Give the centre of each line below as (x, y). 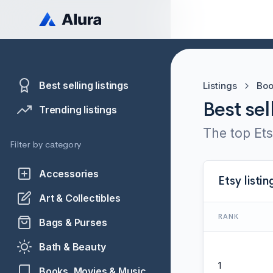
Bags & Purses (73, 222)
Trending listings (78, 109)
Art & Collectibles (80, 198)
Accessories (69, 173)
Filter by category (45, 144)
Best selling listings (84, 85)
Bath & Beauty (73, 246)
